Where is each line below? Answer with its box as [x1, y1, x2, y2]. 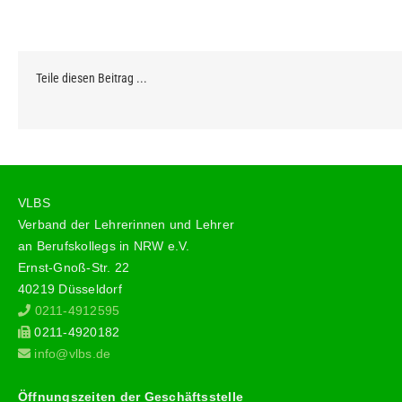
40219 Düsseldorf [18, 281, 122, 296]
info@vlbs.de [31, 345, 111, 361]
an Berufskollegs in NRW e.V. [18, 238, 190, 253]
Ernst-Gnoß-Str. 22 [18, 259, 130, 275]
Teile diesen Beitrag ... [36, 70, 147, 85]
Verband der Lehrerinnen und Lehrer [18, 216, 235, 232]
